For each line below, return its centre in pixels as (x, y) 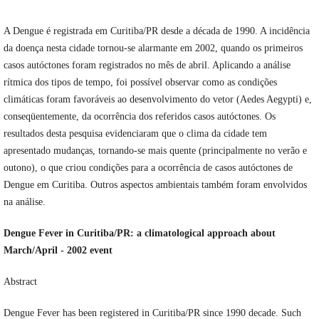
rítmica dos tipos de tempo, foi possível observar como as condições (140, 83)
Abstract (20, 282)
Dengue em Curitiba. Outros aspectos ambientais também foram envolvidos (155, 185)
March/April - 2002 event (58, 251)
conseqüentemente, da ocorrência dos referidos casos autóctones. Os (139, 117)
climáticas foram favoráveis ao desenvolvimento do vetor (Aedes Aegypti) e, (157, 100)
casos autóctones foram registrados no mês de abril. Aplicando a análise (147, 66)
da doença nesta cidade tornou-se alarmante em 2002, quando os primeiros (153, 48)
